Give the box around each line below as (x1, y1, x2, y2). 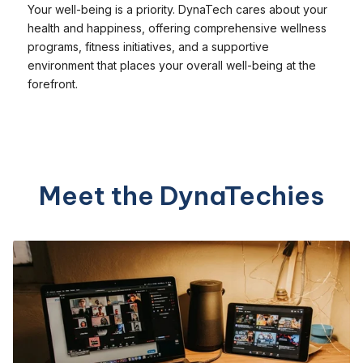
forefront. (28, 76, 78, 91)
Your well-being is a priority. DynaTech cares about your (28, 2, 327, 16)
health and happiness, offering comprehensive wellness (28, 20, 327, 35)
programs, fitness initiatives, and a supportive (28, 39, 269, 53)
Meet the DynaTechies (39, 178, 324, 211)
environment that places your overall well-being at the (28, 58, 316, 72)
